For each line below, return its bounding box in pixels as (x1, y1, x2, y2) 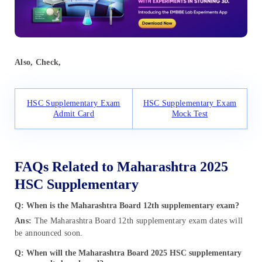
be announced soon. (15, 228, 83, 237)
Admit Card (53, 109, 94, 119)
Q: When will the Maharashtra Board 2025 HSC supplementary (15, 248, 242, 257)
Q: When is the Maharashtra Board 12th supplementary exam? (15, 201, 239, 210)
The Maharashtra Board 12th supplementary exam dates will (32, 216, 243, 225)
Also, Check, (15, 58, 61, 67)
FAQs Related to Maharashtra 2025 (15, 158, 228, 174)
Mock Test (171, 109, 208, 119)
